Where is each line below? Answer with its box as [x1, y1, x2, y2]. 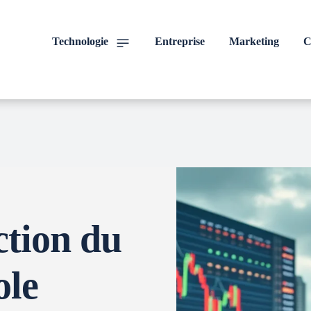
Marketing [229, 35, 279, 47]
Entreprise [155, 35, 205, 47]
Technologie [52, 35, 108, 47]
